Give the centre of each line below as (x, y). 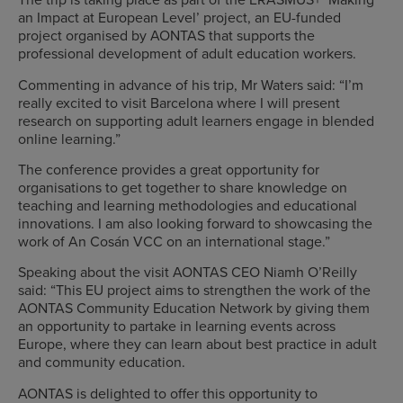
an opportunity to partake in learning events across (177, 326)
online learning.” (69, 138)
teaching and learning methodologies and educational (188, 205)
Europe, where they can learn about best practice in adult (197, 344)
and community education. (102, 362)
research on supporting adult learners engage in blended (196, 120)
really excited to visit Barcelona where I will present (179, 102)
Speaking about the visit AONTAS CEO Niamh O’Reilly (188, 272)
